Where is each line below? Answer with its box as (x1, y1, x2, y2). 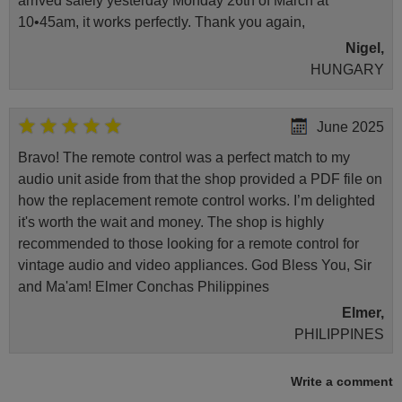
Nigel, (345, 40, 385, 57)
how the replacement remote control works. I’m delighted (17, 192, 375, 208)
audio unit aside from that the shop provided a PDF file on (17, 170, 382, 187)
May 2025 (321, 382, 385, 398)
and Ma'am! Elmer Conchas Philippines (17, 278, 269, 294)
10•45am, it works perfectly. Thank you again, (17, 14, 305, 31)
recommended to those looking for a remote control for (17, 235, 359, 251)
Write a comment (291, 373, 393, 389)
